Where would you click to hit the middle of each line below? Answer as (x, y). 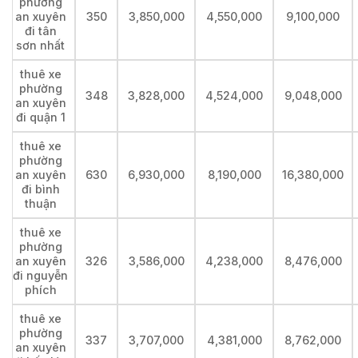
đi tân (40, 31)
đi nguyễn (40, 276)
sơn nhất (40, 46)
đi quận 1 (40, 117)
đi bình (40, 189)
